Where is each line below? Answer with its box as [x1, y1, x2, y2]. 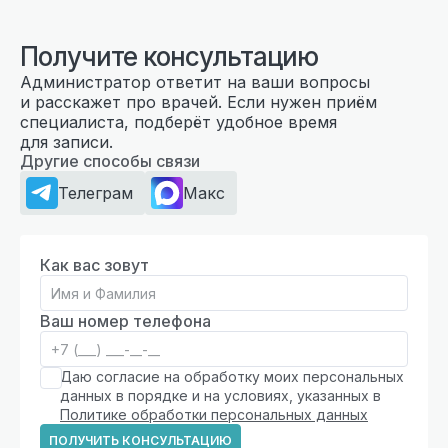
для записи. [20, 131, 113, 152]
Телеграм [58, 182, 133, 203]
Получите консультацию [20, 40, 318, 72]
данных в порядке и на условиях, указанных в [60, 386, 381, 404]
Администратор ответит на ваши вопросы [20, 71, 370, 92]
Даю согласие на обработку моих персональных [60, 367, 404, 385]
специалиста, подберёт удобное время [20, 111, 337, 132]
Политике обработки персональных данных [60, 405, 368, 423]
